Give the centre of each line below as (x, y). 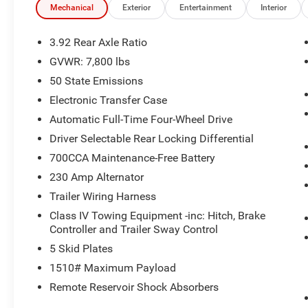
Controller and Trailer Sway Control (134, 230)
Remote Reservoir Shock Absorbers (134, 287)
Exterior (137, 8)
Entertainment (206, 8)
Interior (274, 8)
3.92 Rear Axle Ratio (99, 43)
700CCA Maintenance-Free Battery (133, 158)
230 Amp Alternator (97, 177)
